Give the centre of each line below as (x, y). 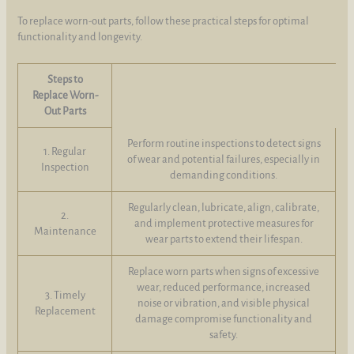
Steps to (65, 80)
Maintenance (65, 232)
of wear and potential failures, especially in (224, 160)
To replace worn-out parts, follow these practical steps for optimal (164, 21)
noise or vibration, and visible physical (224, 303)
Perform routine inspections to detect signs (224, 144)
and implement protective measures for (224, 224)
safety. (224, 335)
